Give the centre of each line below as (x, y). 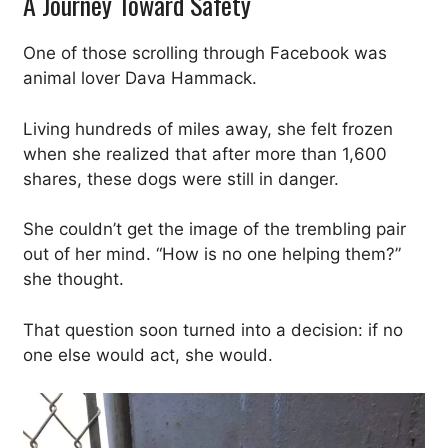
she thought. (73, 279)
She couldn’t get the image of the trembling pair (214, 229)
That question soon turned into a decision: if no (213, 329)
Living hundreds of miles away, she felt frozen (208, 128)
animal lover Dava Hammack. (140, 78)
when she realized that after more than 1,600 (205, 153)
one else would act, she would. (148, 354)
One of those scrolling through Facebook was (205, 53)
